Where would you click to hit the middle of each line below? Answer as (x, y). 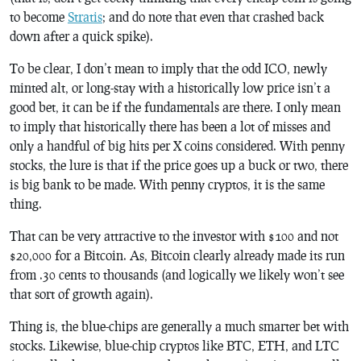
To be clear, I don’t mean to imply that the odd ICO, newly (168, 68)
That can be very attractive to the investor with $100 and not (174, 235)
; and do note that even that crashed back (213, 16)
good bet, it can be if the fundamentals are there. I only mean (175, 106)
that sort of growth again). (81, 293)
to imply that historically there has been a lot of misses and (170, 126)
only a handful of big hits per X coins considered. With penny (177, 145)
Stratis (85, 16)
